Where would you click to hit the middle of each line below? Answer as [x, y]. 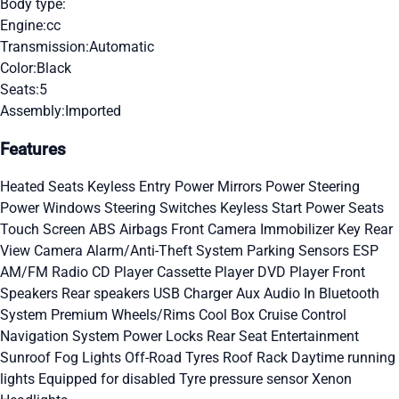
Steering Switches [162, 208]
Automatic [122, 46]
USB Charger [195, 294]
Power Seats [345, 208]
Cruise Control [302, 315]
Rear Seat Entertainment [283, 337]
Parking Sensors [300, 251]
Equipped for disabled [109, 379]
